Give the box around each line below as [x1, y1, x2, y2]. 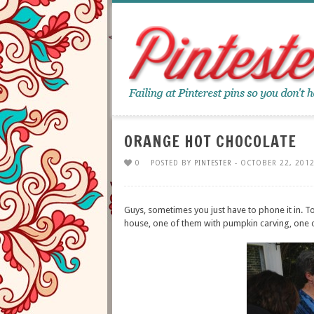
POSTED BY [151, 159, 194, 167]
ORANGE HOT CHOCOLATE [124, 130, 296, 152]
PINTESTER [194, 159, 232, 167]
